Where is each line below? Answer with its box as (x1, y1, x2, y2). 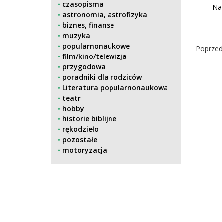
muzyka (62, 31, 90, 40)
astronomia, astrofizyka (62, 10, 147, 19)
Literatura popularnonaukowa (62, 83, 168, 92)
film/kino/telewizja (62, 52, 127, 61)
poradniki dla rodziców (62, 72, 142, 82)
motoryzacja (62, 145, 107, 155)
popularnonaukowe (62, 41, 130, 51)
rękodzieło (62, 124, 99, 134)
